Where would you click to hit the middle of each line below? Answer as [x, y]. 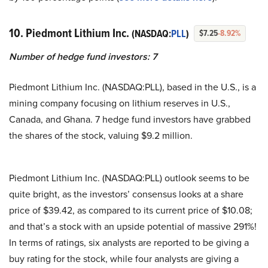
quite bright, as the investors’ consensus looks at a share [126, 194]
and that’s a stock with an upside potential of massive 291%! [133, 227]
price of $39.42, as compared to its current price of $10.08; [131, 211]
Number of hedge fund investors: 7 [83, 57]
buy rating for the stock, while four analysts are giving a [124, 259]
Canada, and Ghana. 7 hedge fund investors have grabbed [130, 120]
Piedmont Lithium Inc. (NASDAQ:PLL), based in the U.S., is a [133, 87]
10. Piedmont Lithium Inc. [70, 33]
